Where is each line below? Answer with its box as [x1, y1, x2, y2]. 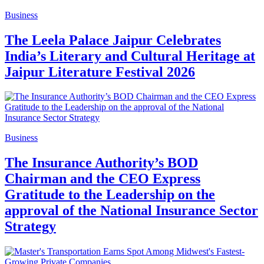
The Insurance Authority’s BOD [5, 155, 198, 171]
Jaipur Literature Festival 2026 [5, 64, 195, 80]
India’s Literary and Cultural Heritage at [5, 48, 255, 64]
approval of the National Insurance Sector [5, 203, 258, 219]
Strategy [5, 219, 56, 235]
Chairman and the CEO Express [5, 171, 200, 187]
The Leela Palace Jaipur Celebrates [5, 32, 221, 48]
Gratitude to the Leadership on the [5, 187, 215, 203]
